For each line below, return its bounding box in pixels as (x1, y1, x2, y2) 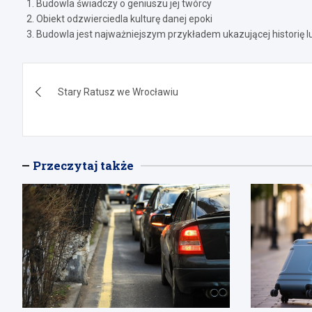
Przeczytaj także (33, 157, 134, 173)
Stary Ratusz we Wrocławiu (58, 86, 178, 97)
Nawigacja (22, 61, 135, 91)
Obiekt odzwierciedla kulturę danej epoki (36, 13, 214, 24)
